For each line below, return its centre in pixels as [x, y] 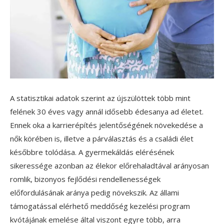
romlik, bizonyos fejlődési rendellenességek [85, 179]
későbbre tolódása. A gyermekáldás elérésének [92, 152]
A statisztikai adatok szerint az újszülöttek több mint [100, 98]
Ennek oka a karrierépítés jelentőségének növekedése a [106, 125]
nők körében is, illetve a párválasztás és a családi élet [102, 138]
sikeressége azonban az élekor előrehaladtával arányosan [109, 165]
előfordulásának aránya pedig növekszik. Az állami [94, 192]
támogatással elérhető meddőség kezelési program [100, 206]
